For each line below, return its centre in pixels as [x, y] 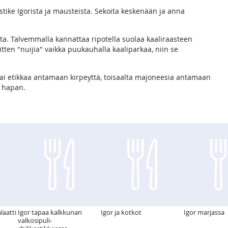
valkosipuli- [35, 221]
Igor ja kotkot [121, 212]
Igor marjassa [204, 212]
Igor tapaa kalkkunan [50, 212]
